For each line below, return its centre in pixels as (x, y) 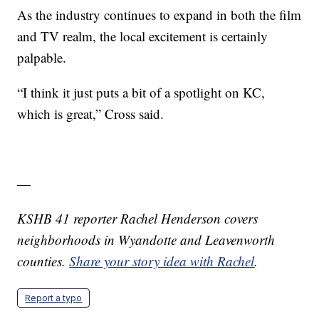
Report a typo (54, 298)
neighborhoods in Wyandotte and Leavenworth (146, 239)
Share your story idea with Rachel (162, 261)
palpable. (42, 57)
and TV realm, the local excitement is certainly (143, 36)
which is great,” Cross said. (91, 113)
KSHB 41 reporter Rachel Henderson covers (138, 218)
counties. (43, 261)
